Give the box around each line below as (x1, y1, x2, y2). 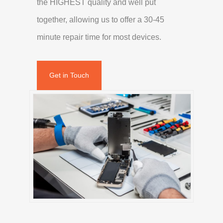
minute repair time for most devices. (37, 32, 161, 41)
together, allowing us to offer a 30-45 (37, 15, 164, 24)
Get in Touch (49, 71, 89, 79)
